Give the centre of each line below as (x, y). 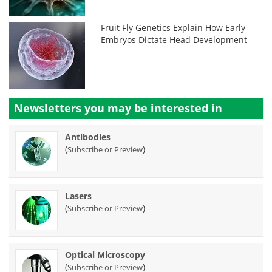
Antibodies (88, 137)
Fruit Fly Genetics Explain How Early (173, 28)
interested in (186, 108)
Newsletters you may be (82, 108)
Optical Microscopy (105, 255)
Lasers (78, 196)
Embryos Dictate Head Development (174, 40)
